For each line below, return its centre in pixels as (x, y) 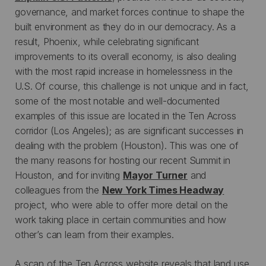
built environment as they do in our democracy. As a (125, 26)
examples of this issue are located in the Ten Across (126, 115)
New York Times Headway (163, 190)
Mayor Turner (155, 175)
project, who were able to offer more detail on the (121, 205)
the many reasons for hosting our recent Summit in (123, 160)
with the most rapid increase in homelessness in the (124, 71)
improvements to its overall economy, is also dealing (126, 56)
